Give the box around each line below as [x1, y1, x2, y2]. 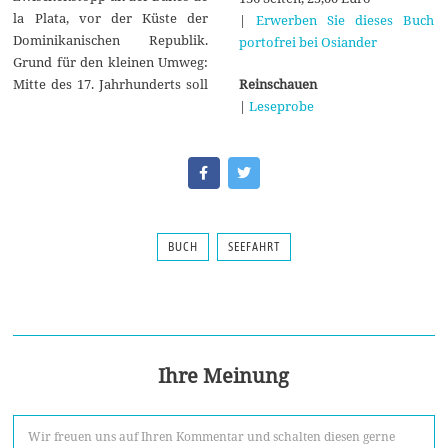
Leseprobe [248, 96, 314, 115]
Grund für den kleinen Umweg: [13, 52, 209, 71]
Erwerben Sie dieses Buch [255, 10, 434, 29]
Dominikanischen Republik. [13, 30, 209, 49]
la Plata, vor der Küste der [13, 8, 209, 27]
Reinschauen [238, 74, 317, 93]
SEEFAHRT [227, 239, 280, 254]
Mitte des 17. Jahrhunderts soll [13, 74, 209, 93]
